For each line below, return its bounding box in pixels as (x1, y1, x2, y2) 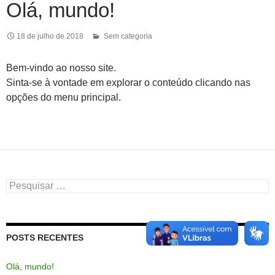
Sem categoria (104, 31, 152, 41)
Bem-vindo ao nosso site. (6, 62, 116, 73)
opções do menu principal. (6, 91, 121, 103)
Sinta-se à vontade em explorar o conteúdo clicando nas (6, 77, 250, 88)
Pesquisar (6, 179, 44, 189)
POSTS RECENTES (6, 232, 83, 242)
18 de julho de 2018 (17, 31, 83, 41)
